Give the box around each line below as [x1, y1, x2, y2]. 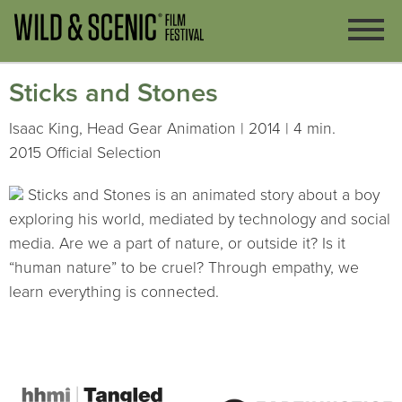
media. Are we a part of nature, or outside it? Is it [9, 233, 345, 253]
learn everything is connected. [9, 282, 219, 301]
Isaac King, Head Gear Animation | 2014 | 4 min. [9, 118, 336, 138]
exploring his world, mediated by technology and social [9, 209, 390, 229]
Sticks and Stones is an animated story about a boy [23, 185, 380, 205]
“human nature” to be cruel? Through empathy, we [9, 258, 359, 277]
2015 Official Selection [9, 143, 162, 162]
